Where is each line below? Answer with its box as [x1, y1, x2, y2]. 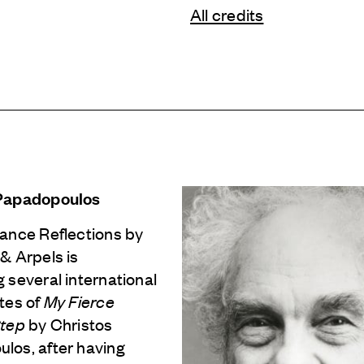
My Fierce [43, 289, 115, 312]
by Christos [24, 312, 113, 335]
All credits [190, 2, 264, 25]
